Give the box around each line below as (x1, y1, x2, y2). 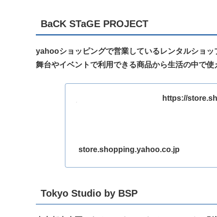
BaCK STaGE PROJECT (41, 18, 148, 29)
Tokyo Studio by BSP (41, 187, 138, 199)
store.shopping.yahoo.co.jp (78, 145, 180, 154)
